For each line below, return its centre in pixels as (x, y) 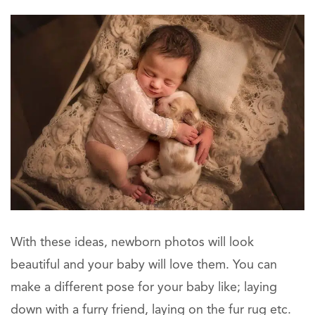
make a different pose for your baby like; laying (144, 287)
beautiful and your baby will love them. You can (144, 265)
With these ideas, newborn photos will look (132, 242)
